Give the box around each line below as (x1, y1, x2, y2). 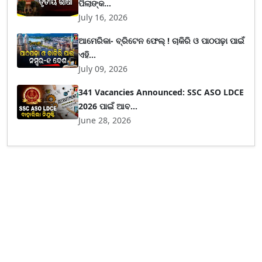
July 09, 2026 (78, 63, 128, 74)
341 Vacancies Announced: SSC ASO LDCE (78, 87, 244, 98)
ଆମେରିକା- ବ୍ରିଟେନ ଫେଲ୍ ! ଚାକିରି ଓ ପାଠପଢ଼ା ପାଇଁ (78, 35, 245, 46)
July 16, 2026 (78, 12, 128, 23)
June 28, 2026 (78, 115, 132, 126)
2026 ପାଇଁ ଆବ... (78, 101, 138, 112)
